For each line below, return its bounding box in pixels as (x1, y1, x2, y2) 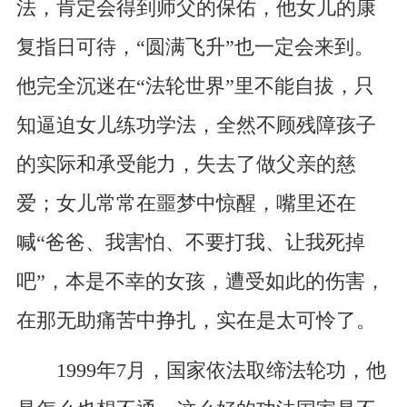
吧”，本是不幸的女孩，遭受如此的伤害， (15, 271, 385, 293)
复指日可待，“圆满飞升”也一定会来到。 (15, 36, 374, 59)
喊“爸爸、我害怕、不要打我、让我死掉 (15, 232, 365, 254)
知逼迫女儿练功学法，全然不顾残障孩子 (15, 114, 376, 137)
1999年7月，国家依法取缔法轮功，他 (15, 360, 386, 382)
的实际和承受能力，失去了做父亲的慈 (15, 154, 356, 176)
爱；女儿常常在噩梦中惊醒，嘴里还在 (15, 193, 356, 215)
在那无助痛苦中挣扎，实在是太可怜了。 (15, 310, 376, 333)
